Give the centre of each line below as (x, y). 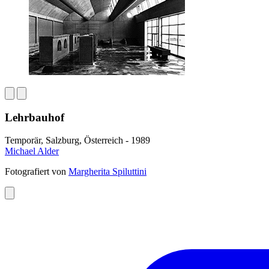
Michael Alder (32, 151)
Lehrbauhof (35, 117)
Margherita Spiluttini (107, 172)
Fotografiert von (37, 172)
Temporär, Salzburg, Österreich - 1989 (77, 141)
